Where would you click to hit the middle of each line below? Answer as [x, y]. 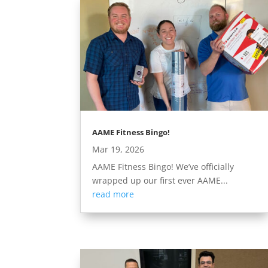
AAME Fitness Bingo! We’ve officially [163, 167]
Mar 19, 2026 [118, 150]
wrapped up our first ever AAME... [160, 181]
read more [113, 194]
